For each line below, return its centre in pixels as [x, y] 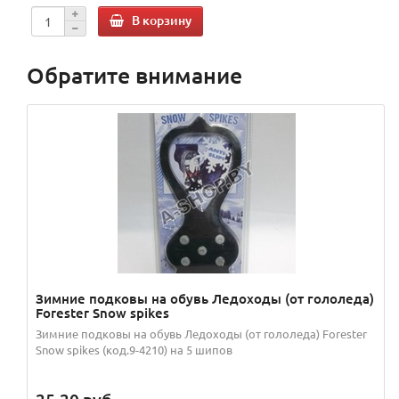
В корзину [162, 20]
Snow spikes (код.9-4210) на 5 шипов [134, 350]
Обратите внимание [134, 75]
